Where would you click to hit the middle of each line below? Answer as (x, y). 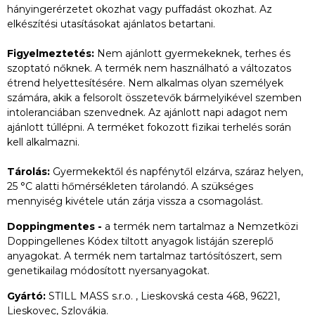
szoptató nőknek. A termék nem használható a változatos (149, 68)
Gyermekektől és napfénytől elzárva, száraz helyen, (178, 172)
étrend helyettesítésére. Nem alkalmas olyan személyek (145, 83)
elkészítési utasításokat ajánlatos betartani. (111, 24)
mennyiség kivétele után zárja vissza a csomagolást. (135, 201)
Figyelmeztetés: (52, 53)
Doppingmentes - (56, 226)
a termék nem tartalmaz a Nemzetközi (201, 226)
